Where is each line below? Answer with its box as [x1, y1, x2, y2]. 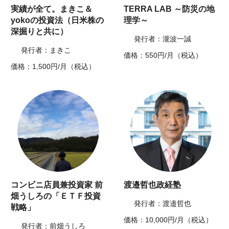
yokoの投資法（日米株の [11, 16, 104, 25]
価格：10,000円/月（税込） [124, 216, 213, 224]
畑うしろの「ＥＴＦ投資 [11, 192, 101, 201]
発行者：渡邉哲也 [134, 199, 191, 208]
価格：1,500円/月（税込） [11, 62, 96, 71]
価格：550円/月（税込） [124, 51, 202, 60]
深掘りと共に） [11, 27, 68, 36]
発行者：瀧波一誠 [134, 35, 191, 43]
